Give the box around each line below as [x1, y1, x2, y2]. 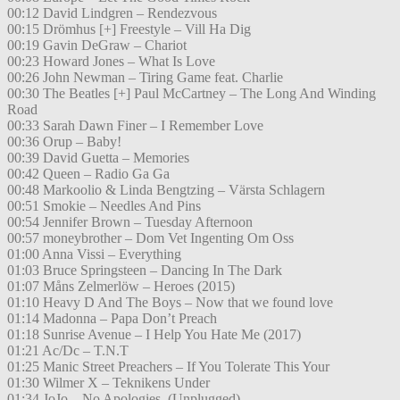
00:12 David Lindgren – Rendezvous [7, 5, 217, 21]
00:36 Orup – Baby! [7, 134, 121, 150]
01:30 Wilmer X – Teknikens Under [7, 375, 210, 391]
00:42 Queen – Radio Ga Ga [7, 166, 170, 182]
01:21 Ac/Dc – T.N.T [7, 343, 129, 359]
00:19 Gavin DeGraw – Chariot [7, 37, 187, 54]
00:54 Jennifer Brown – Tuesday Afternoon [7, 214, 253, 230]
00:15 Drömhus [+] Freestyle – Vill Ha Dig [7, 21, 251, 37]
